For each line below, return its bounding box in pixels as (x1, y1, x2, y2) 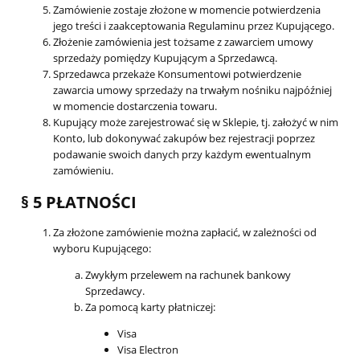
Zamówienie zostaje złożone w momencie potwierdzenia (53, 2, 321, 17)
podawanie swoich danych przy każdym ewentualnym (53, 146, 311, 162)
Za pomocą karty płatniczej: (85, 299, 215, 314)
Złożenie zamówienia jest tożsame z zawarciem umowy (53, 34, 313, 49)
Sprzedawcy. (85, 283, 145, 298)
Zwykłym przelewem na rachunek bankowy (85, 267, 291, 282)
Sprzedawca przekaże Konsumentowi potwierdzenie (53, 66, 301, 81)
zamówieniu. (53, 162, 113, 178)
